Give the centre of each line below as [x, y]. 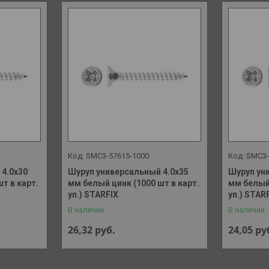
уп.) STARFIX [93, 195]
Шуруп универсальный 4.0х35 [128, 172]
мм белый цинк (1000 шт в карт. [133, 183]
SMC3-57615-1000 [117, 156]
